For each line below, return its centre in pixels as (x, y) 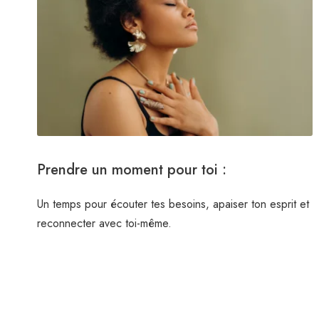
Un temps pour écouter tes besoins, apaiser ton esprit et (173, 204)
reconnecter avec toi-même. (104, 223)
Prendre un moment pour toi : (132, 169)
